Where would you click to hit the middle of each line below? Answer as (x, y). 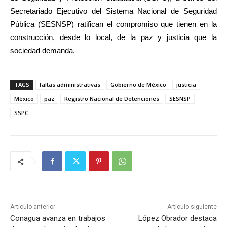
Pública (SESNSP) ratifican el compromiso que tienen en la (113, 24)
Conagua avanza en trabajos (58, 219)
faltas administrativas (70, 85)
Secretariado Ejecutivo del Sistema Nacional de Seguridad (113, 11)
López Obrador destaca (177, 219)
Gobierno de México (138, 85)
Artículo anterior (33, 207)
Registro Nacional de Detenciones (112, 99)
